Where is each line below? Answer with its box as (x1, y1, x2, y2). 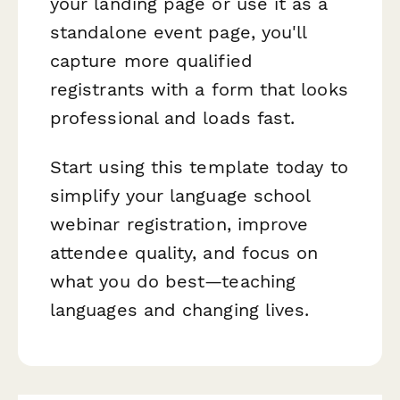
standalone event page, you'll (50, 21, 307, 43)
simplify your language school (50, 185, 311, 207)
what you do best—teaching (50, 271, 296, 293)
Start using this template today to (50, 156, 348, 179)
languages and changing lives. (50, 299, 310, 321)
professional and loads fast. (50, 106, 296, 129)
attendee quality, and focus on (50, 242, 319, 264)
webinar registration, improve (50, 213, 309, 236)
